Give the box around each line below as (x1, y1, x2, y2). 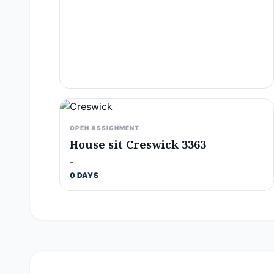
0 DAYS (70, 171, 98, 180)
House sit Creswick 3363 (70, 137, 206, 152)
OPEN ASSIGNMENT (70, 124, 139, 131)
